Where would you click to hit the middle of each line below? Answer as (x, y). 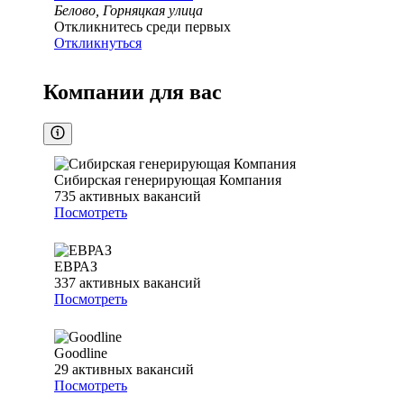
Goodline (81, 353)
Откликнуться (98, 43)
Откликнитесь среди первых (142, 27)
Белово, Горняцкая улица (129, 11)
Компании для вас (133, 92)
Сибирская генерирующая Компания (168, 180)
